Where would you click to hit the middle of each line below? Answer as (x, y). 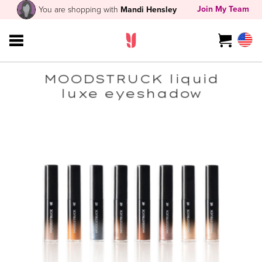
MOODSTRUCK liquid (131, 79)
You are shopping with (80, 9)
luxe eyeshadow (131, 93)
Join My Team (223, 8)
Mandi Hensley (149, 10)
